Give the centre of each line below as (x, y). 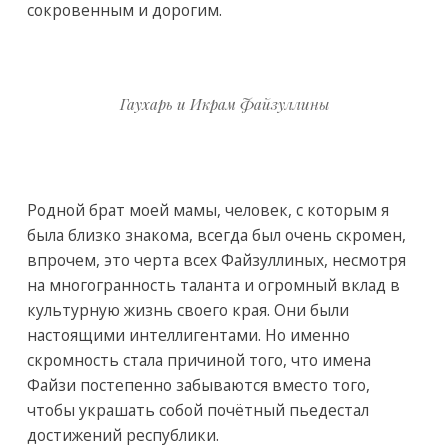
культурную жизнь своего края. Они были (187, 309)
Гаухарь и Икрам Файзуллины (224, 103)
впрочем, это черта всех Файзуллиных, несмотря (216, 259)
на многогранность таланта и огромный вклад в (213, 284)
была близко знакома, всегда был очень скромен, (216, 234)
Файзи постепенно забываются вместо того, (198, 384)
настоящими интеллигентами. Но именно (188, 334)
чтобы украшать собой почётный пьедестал (197, 409)
